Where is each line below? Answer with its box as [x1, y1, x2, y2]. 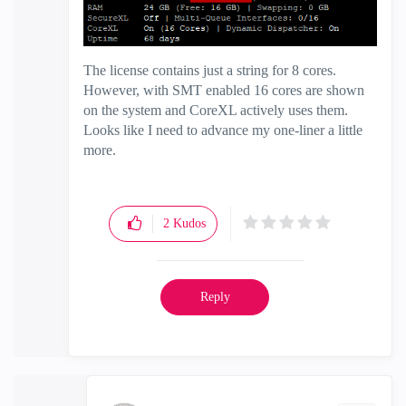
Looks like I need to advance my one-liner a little [83, 122, 362, 139]
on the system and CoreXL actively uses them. [83, 102, 348, 119]
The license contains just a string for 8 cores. [83, 63, 336, 79]
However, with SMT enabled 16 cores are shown [83, 82, 364, 99]
